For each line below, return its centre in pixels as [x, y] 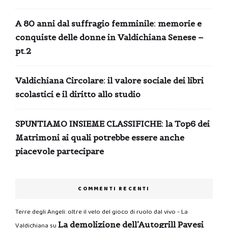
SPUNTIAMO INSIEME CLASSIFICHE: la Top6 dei [112, 123]
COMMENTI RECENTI [114, 189]
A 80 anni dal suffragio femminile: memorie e [108, 23]
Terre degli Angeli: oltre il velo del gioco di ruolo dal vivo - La [102, 212]
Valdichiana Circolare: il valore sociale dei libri [109, 80]
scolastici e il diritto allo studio [78, 94]
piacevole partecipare [60, 151]
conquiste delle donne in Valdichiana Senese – [109, 37]
